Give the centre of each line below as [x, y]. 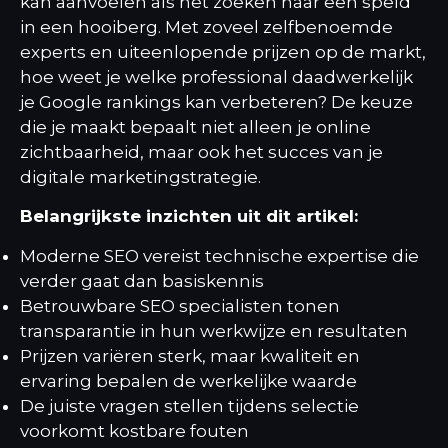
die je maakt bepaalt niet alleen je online [195, 127]
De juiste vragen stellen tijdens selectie [189, 405]
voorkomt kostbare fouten [134, 430]
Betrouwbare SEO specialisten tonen [180, 305]
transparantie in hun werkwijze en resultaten [214, 330]
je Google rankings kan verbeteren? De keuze [216, 102]
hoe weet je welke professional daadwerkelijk [216, 77]
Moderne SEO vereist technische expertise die [219, 255]
